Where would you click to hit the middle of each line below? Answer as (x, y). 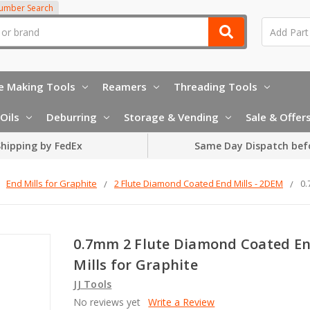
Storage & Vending (171, 117)
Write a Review (182, 302)
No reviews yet (107, 302)
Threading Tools (216, 86)
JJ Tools (93, 284)
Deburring (72, 117)
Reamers (125, 86)
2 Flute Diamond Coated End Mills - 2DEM (199, 183)
